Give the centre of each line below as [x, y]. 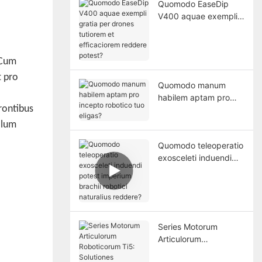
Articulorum [179, 239]
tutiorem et [178, 40]
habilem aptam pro [194, 97]
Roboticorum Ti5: [190, 251]
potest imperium [189, 170]
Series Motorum [187, 226]
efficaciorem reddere [198, 53]
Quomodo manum [192, 85]
